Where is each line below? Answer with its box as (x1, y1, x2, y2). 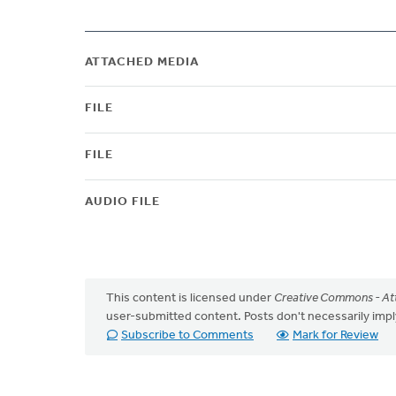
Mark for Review (293, 329, 378, 342)
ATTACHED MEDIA (85, 56, 199, 69)
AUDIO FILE (85, 195, 160, 209)
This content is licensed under (106, 292, 274, 305)
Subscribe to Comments (121, 329, 254, 342)
